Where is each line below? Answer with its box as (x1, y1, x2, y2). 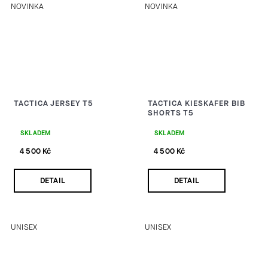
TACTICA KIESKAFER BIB (148, 98, 245, 109)
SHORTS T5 (148, 108, 194, 118)
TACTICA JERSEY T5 (14, 98, 93, 109)
